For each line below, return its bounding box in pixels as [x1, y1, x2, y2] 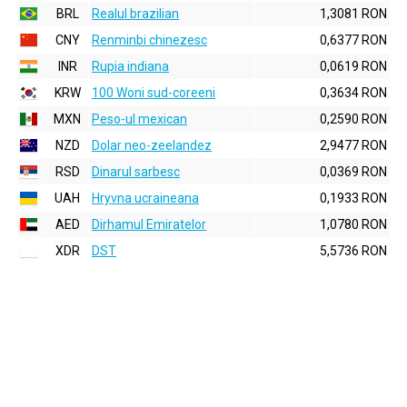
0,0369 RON [320, 164, 387, 179]
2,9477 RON [320, 138, 387, 153]
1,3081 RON [320, 6, 387, 21]
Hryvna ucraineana [92, 191, 199, 205]
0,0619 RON [320, 59, 387, 74]
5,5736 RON [320, 243, 387, 258]
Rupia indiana [92, 59, 169, 74]
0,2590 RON [320, 112, 387, 126]
